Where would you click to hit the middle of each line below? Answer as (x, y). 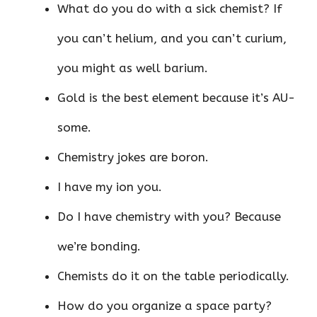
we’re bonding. (99, 246)
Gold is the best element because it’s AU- (176, 97)
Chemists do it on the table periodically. (173, 276)
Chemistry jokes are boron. (133, 157)
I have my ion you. (110, 186)
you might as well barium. (133, 68)
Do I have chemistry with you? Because (169, 216)
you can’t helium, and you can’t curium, (172, 38)
